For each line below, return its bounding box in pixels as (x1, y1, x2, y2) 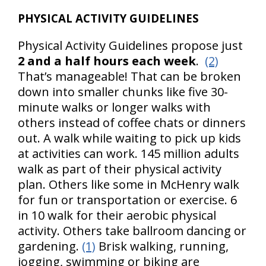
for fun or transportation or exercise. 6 (18, 192, 237, 208)
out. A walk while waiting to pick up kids (18, 130, 241, 146)
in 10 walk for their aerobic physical (18, 207, 216, 223)
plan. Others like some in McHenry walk (18, 176, 239, 192)
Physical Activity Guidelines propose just (18, 37, 243, 53)
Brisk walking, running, (96, 238, 229, 254)
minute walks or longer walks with (18, 99, 211, 115)
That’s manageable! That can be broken (18, 68, 241, 84)
